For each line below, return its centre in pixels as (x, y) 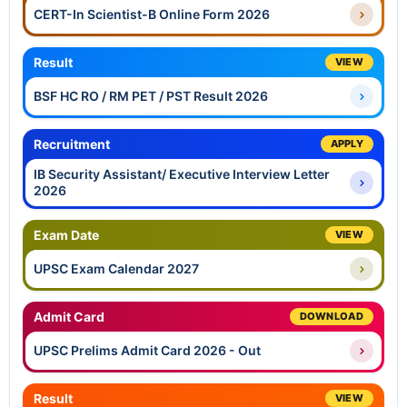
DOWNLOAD (331, 317)
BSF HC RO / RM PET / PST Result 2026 (151, 96)
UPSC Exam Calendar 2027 (116, 269)
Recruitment (72, 144)
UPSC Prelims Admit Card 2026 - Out (147, 351)
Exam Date (66, 235)
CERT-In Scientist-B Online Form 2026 (152, 15)
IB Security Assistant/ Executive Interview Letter (182, 174)
